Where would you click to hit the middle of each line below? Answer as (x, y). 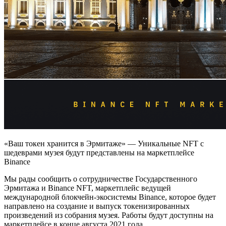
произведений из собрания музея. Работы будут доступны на (109, 215)
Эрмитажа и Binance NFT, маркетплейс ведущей (88, 188)
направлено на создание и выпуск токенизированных (97, 206)
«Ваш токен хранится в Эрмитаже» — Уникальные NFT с (104, 143)
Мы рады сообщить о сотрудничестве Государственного (101, 179)
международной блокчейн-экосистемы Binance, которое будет (110, 197)
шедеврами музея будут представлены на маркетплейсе (99, 152)
